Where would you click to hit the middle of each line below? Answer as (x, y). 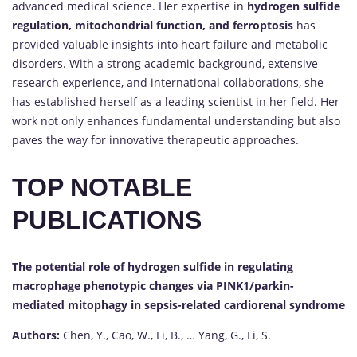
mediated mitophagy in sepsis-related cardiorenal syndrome (178, 305)
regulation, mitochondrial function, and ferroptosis (153, 25)
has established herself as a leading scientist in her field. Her (176, 102)
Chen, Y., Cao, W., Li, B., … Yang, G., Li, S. (165, 335)
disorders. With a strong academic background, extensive (165, 64)
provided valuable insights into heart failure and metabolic (170, 45)
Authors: (36, 335)
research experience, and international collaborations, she (168, 83)
